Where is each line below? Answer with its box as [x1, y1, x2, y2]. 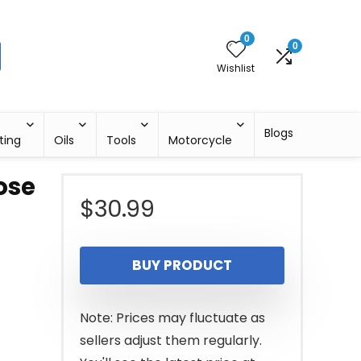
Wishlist [217, 60, 255, 75]
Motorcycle [168, 132, 233, 148]
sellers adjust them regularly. [80, 331, 262, 350]
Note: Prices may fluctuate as [80, 309, 265, 327]
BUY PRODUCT [132, 255, 232, 275]
